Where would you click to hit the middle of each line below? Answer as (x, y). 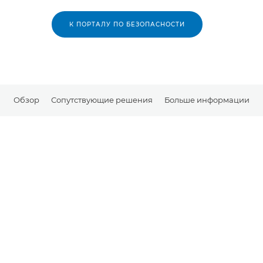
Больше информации (207, 100)
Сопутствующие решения (102, 100)
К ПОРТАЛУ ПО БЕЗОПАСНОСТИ (127, 24)
